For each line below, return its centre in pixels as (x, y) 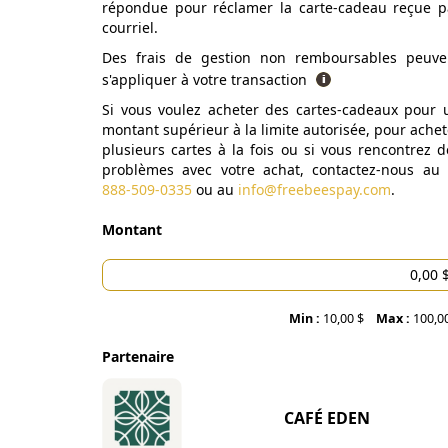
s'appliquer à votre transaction (206, 79)
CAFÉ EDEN (326, 418)
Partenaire (138, 356)
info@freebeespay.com (314, 189)
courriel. (130, 27)
